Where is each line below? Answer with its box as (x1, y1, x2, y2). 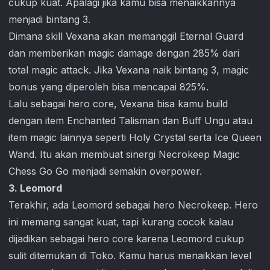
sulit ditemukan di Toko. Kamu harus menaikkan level (8, 250, 251, 262)
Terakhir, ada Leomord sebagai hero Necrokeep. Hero (8, 199, 258, 211)
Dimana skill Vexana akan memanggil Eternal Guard (8, 30, 243, 42)
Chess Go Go (8, 165, 69, 177)
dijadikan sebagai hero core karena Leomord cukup (8, 233, 244, 245)
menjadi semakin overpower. (69, 165, 202, 177)
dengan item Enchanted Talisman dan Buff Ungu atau (8, 115, 253, 127)
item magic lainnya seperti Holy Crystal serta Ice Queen (8, 131, 262, 143)
